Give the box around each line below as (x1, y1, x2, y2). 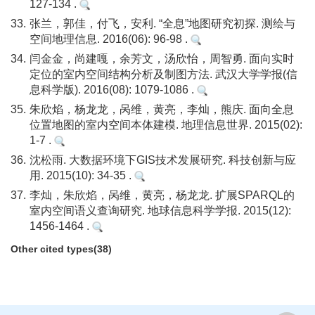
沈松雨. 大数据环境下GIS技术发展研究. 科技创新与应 (30, 154, 296, 166)
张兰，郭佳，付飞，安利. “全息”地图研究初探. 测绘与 (30, 18, 295, 30)
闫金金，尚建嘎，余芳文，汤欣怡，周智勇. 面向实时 (30, 53, 294, 65)
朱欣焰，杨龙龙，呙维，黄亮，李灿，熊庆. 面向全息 (30, 103, 294, 115)
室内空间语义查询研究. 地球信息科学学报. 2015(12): (30, 205, 291, 217)
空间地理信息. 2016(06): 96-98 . (30, 33, 191, 45)
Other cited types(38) (11, 243, 112, 255)
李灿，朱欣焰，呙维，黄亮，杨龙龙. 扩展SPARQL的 (30, 189, 295, 201)
